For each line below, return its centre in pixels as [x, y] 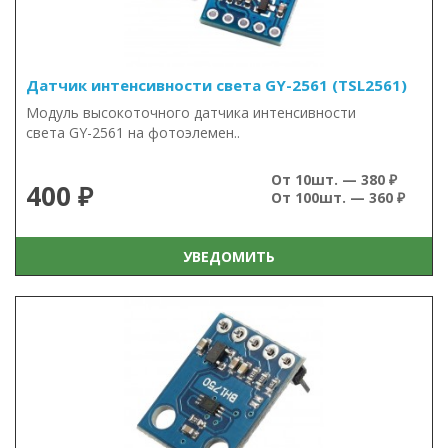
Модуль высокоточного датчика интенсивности [191, 112]
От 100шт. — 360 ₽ [338, 197]
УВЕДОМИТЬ [224, 256]
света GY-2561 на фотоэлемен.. [133, 132]
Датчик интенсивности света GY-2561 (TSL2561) [216, 85]
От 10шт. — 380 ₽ [334, 179]
